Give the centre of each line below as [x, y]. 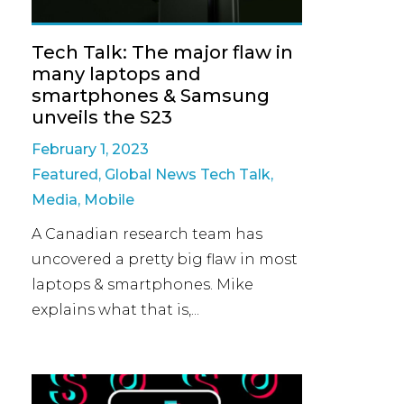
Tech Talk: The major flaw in [162, 52]
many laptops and [116, 73]
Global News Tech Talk [188, 174]
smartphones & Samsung [151, 95]
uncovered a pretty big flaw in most [165, 259]
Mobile [109, 199]
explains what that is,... [115, 309]
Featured [65, 174]
